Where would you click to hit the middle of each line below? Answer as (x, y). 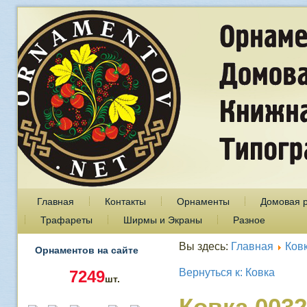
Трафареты (66, 220)
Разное (249, 220)
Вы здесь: (205, 246)
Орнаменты (203, 201)
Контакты (125, 201)
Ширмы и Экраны (162, 220)
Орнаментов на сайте (86, 250)
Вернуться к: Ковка (226, 272)
